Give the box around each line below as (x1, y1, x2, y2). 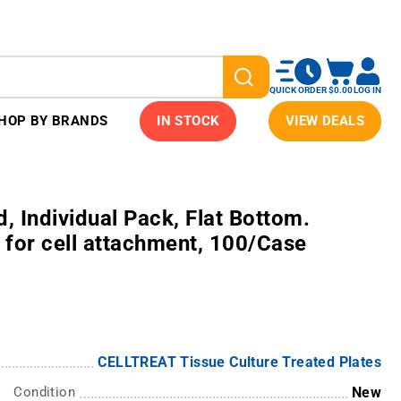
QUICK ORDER (269, 84, 327, 95)
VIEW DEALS (285, 113, 364, 129)
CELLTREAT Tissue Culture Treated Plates (98, 354, 381, 371)
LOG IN (354, 85, 381, 95)
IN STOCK (157, 113, 220, 129)
